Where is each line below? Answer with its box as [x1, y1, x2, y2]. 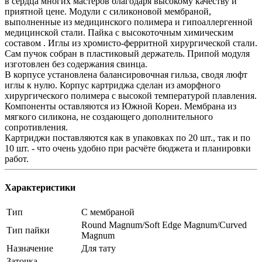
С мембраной [81, 207, 135, 218]
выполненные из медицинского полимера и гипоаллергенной [5, 16, 253, 27]
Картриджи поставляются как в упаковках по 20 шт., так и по [5, 132, 250, 143]
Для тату [81, 243, 116, 254]
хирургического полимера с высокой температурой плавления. [5, 90, 257, 101]
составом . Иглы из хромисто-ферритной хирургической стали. [5, 37, 257, 48]
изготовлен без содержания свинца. [5, 58, 147, 69]
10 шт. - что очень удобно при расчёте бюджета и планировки [5, 143, 251, 153]
